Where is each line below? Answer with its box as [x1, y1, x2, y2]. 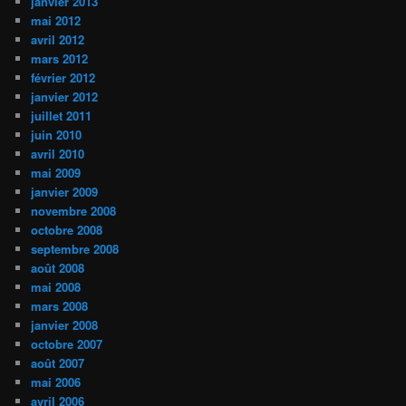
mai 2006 [31, 373, 82, 391]
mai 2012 [31, 12, 82, 29]
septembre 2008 [31, 240, 120, 257]
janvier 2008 [31, 316, 99, 333]
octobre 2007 [31, 335, 103, 353]
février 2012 [31, 69, 96, 86]
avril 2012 [31, 31, 85, 48]
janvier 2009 [31, 183, 99, 200]
